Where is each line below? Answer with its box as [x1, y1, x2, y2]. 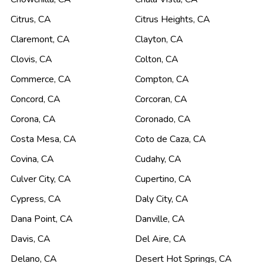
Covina [11, 153, 37, 166]
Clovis [11, 53, 35, 66]
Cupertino [135, 173, 174, 186]
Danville [135, 213, 168, 226]
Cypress [11, 193, 44, 206]
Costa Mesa [11, 133, 59, 146]
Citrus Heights [135, 13, 193, 26]
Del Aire [135, 232, 169, 246]
